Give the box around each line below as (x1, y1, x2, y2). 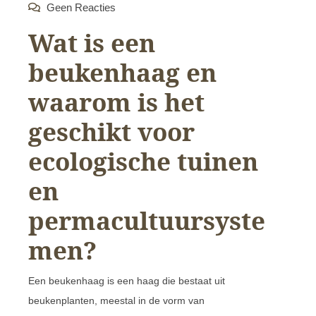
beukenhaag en (28, 55, 217, 89)
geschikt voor (28, 114, 195, 148)
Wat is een (28, 25, 155, 59)
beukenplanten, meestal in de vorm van (28, 294, 205, 306)
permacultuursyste (28, 203, 265, 237)
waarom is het (28, 85, 205, 119)
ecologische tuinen (28, 144, 258, 178)
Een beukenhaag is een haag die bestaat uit (28, 274, 225, 286)
